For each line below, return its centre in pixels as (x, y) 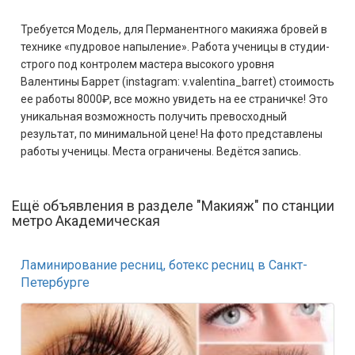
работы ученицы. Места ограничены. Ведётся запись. (161, 151)
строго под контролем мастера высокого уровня (147, 64)
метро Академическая (86, 221)
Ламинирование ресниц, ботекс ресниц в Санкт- (164, 265)
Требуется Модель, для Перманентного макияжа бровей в (174, 29)
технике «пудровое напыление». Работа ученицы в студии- (175, 47)
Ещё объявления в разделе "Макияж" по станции (173, 206)
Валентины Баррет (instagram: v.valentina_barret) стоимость (177, 82)
